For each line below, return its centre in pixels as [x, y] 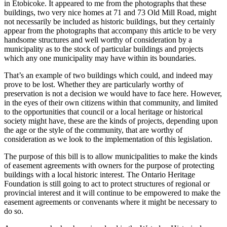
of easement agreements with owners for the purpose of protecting [109, 166]
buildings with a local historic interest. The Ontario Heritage [100, 175]
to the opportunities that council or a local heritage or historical [103, 112]
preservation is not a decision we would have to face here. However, [113, 94]
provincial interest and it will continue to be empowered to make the [112, 193]
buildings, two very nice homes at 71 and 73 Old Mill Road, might [110, 13]
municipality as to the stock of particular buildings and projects [104, 49]
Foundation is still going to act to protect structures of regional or [107, 184]
